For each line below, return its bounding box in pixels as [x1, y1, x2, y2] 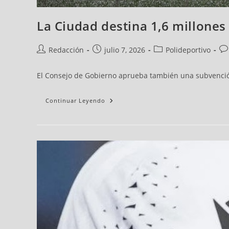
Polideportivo [166, 45, 211, 55]
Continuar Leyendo [45, 97, 105, 105]
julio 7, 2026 [104, 45, 145, 55]
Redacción [49, 45, 84, 55]
